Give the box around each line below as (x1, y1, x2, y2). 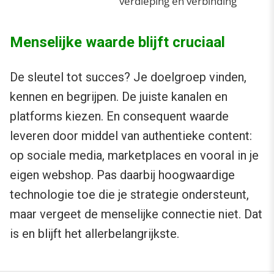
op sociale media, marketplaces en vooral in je (10, 148, 259, 163)
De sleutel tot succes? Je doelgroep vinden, (10, 70, 246, 85)
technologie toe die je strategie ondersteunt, (10, 187, 249, 202)
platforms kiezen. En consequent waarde (10, 109, 229, 124)
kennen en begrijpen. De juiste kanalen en (10, 89, 228, 105)
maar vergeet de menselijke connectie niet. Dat (10, 207, 262, 222)
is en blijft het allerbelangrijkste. (10, 226, 179, 242)
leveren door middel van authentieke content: (10, 128, 252, 144)
